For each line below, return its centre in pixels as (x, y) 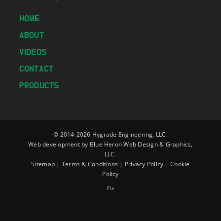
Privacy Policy (144, 164)
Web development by (59, 145)
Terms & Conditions (90, 164)
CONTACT (36, 69)
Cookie (180, 164)
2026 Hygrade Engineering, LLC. (122, 135)
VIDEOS (33, 53)
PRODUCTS (39, 86)
